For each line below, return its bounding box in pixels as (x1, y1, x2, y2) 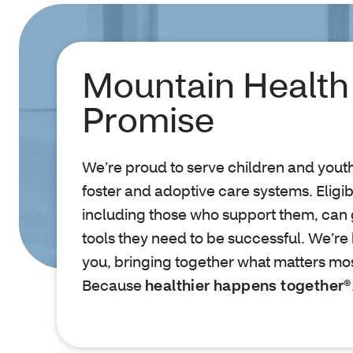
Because (82, 275, 145, 295)
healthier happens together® (145, 275, 351, 295)
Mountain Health (82, 61, 349, 106)
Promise (82, 96, 214, 141)
